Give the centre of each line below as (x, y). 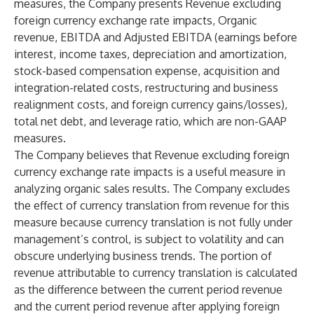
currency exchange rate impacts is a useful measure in (150, 172)
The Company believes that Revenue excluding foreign (152, 155)
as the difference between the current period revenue (148, 289)
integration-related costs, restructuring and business (146, 88)
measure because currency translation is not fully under (153, 222)
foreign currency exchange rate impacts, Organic (136, 20)
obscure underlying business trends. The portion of (143, 256)
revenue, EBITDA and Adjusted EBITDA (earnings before (156, 37)
